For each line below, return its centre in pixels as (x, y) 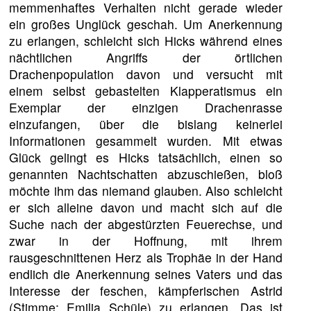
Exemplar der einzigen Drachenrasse (146, 107)
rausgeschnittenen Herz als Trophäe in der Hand (146, 257)
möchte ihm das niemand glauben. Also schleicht (146, 190)
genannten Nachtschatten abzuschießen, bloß (146, 174)
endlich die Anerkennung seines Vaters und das (146, 274)
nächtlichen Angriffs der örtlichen (146, 57)
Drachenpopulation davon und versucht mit (146, 74)
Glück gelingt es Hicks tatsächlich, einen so (146, 157)
